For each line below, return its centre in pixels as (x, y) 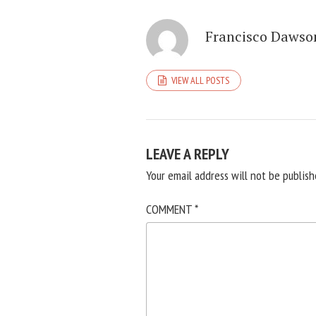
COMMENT (170, 209)
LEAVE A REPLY (188, 154)
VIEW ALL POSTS (200, 80)
